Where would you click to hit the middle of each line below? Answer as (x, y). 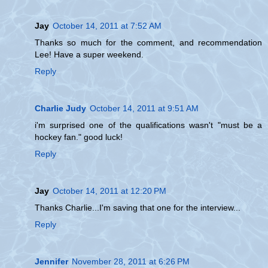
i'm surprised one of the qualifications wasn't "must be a (148, 125)
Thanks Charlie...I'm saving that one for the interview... (138, 208)
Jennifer (51, 262)
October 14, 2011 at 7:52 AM (107, 26)
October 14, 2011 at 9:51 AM (144, 109)
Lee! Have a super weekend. (89, 55)
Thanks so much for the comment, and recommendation (148, 43)
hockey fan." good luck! (79, 137)
